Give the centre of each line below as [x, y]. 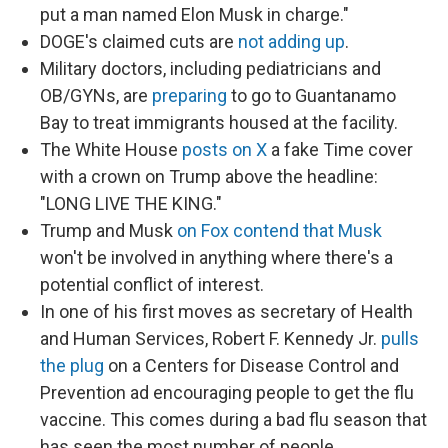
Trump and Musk [108, 230]
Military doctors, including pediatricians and [210, 68]
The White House [111, 149]
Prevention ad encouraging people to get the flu [227, 392]
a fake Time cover [340, 149]
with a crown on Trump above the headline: [209, 176]
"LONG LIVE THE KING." [131, 203]
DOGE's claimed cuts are [139, 41]
